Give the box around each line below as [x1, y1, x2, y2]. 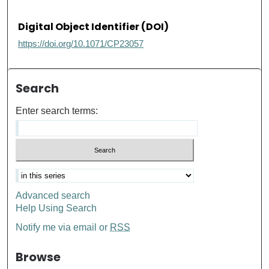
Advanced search [16, 190, 91, 201]
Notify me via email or [16, 222, 110, 233]
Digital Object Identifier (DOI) [18, 19, 169, 34]
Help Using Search [16, 203, 97, 214]
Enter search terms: [16, 105, 98, 116]
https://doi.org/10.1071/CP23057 [18, 38, 144, 49]
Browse [16, 249, 61, 266]
